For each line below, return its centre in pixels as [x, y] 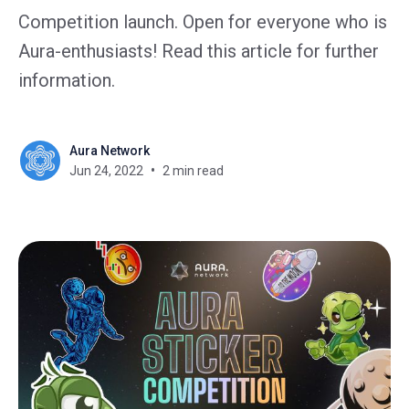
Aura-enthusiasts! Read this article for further [199, 51]
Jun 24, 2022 [106, 171]
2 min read [193, 171]
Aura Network [110, 151]
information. [67, 80]
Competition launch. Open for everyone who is [203, 22]
